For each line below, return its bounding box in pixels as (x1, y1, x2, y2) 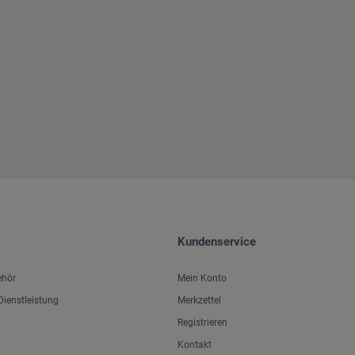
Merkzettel (177, 295, 221, 307)
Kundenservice (177, 235, 256, 250)
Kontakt (177, 339, 212, 351)
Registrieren (177, 317, 227, 329)
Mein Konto (177, 273, 227, 284)
